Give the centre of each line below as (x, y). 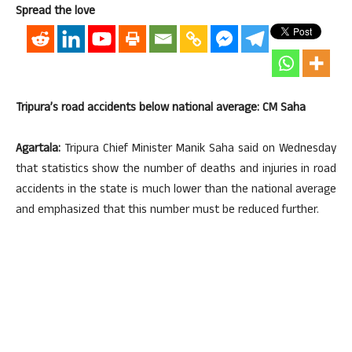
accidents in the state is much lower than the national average (176, 190)
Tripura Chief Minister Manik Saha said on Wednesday (198, 149)
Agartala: (38, 149)
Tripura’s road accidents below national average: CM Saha (161, 108)
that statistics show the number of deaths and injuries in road (176, 170)
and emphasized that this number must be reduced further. (167, 211)
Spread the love (55, 12)
